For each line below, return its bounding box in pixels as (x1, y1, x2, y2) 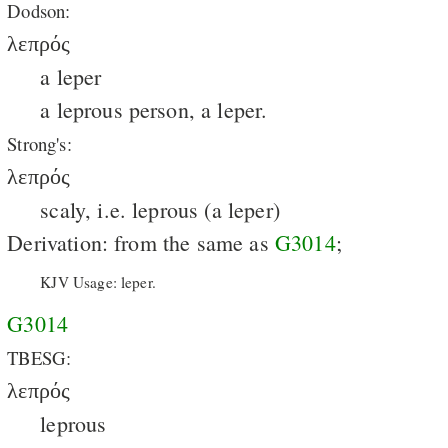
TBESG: (7, 344, 72, 370)
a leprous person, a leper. (40, 94, 268, 124)
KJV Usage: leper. (40, 272, 156, 293)
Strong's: (7, 130, 72, 156)
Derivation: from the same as (7, 227, 275, 257)
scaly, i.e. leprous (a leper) (40, 194, 280, 224)
